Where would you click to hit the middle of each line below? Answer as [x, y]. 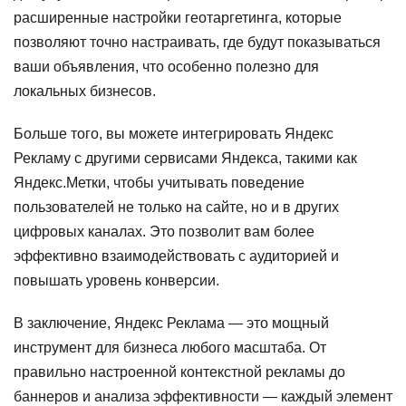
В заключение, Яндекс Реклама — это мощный [171, 323]
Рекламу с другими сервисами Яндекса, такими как [185, 158]
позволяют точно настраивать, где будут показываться [197, 42]
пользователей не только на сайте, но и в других [176, 207]
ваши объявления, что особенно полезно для [166, 67]
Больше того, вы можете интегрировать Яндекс [174, 134]
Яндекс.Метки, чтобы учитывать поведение [159, 183]
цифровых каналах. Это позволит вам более [164, 232]
